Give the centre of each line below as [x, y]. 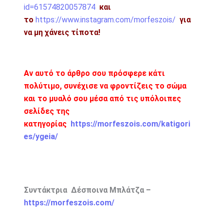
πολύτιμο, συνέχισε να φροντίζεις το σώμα [105, 86]
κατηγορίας [46, 124]
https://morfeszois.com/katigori [130, 124]
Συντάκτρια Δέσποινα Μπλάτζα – [87, 190]
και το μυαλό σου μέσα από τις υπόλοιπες [102, 98]
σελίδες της [46, 111]
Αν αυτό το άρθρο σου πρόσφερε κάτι [94, 73]
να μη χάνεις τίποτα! [62, 32]
